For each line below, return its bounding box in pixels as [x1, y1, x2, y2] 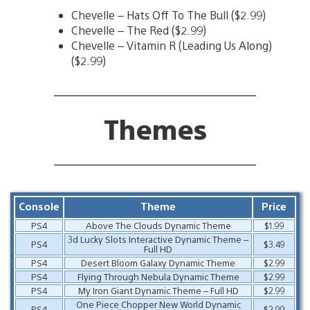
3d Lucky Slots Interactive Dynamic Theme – [68, 232, 248, 245]
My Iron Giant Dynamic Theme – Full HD [77, 284, 239, 296]
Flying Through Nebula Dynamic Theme [77, 270, 239, 282]
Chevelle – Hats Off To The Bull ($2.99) [71, 8, 266, 23]
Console [19, 199, 60, 212]
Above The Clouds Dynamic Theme [85, 219, 231, 231]
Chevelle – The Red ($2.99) [71, 23, 206, 38]
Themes [103, 111, 207, 147]
